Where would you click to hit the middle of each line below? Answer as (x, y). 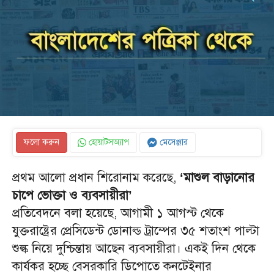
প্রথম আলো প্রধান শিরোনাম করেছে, (94, 178)
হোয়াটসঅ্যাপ (108, 142)
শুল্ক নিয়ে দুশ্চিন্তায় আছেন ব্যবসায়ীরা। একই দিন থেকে (134, 249)
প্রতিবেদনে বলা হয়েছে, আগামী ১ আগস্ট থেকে (118, 213)
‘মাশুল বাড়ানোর (215, 178)
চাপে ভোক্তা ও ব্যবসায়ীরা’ (72, 195)
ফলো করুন (42, 142)
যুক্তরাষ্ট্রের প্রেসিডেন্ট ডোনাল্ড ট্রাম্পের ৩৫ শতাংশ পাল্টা (136, 231)
